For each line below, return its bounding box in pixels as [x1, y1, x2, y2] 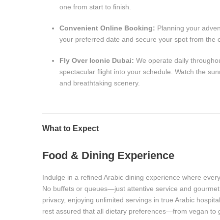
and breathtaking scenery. [59, 79, 140, 87]
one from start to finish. [59, 3, 131, 11]
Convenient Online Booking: [59, 24, 155, 32]
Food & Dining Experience [42, 149, 174, 162]
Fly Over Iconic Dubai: [59, 56, 134, 64]
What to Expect [42, 124, 99, 133]
